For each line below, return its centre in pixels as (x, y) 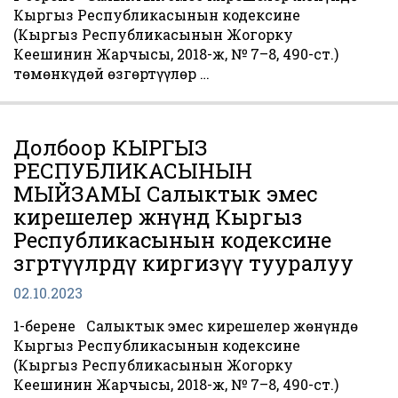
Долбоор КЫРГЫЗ (111, 147)
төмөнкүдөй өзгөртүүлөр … (111, 73)
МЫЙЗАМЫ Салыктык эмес (165, 194)
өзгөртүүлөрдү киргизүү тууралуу (183, 263)
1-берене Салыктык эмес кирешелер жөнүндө (186, 326)
